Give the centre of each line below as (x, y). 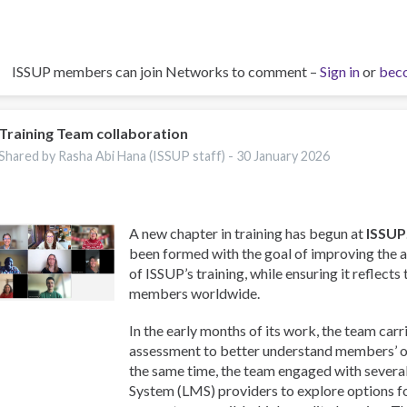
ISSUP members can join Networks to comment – (166, 72)
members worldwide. (195, 293)
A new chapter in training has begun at (248, 233)
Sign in (340, 72)
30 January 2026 (283, 155)
